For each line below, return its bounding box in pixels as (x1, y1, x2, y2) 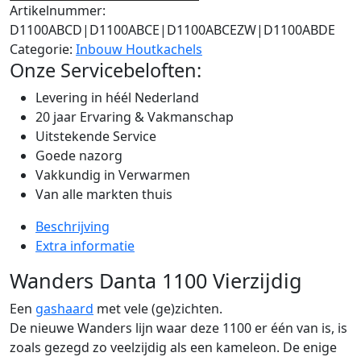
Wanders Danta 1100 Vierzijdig (10, 266, 302, 294)
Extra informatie (35, 236, 135, 255)
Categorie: (10, 39, 76, 58)
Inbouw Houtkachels (76, 39, 202, 58)
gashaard (35, 299, 93, 317)
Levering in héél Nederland (35, 88, 199, 106)
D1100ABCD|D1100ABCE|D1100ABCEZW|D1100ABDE (10, 20, 335, 39)
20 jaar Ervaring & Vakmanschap (35, 107, 234, 126)
